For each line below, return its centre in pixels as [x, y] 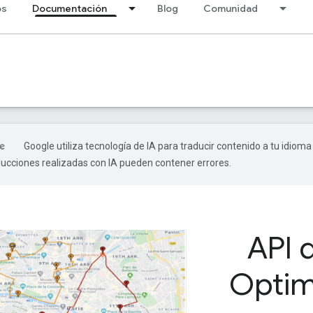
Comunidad [231, 8]
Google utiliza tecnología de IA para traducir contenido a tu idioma [168, 146]
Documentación [70, 8]
